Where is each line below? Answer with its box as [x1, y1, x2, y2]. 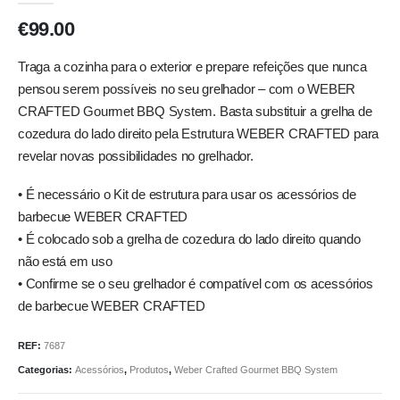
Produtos [129, 364, 169, 376]
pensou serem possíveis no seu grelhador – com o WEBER [18, 81, 356, 96]
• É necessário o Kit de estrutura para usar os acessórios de [18, 187, 356, 203]
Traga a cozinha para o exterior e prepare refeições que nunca [18, 59, 367, 74]
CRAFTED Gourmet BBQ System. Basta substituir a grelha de [18, 104, 372, 119]
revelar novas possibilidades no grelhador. [18, 148, 254, 163]
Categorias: [18, 364, 75, 376]
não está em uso [18, 254, 112, 270]
